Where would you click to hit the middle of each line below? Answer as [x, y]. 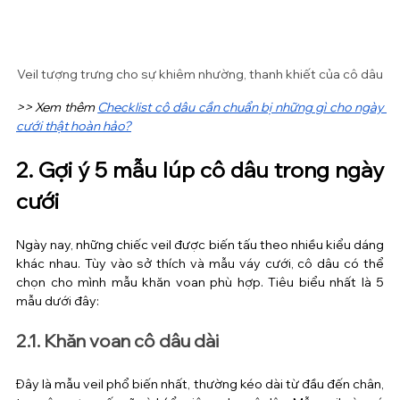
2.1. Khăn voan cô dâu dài [117, 340]
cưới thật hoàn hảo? [74, 125]
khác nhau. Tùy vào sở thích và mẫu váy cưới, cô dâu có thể [200, 263]
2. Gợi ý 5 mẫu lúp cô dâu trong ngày [200, 169]
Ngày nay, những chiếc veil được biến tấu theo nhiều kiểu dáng [200, 244]
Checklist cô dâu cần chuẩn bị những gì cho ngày [241, 107]
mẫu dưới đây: [58, 300]
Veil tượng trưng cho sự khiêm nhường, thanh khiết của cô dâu [200, 74]
